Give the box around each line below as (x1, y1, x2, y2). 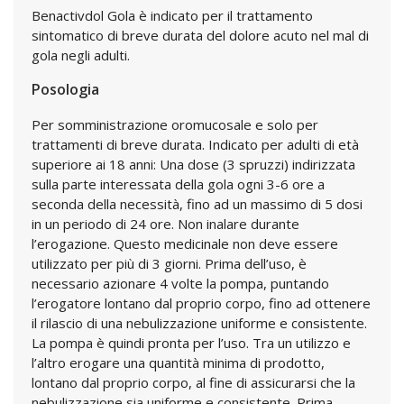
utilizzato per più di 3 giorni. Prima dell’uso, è (32, 254, 307, 272)
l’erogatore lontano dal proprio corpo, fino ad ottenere (32, 294, 371, 312)
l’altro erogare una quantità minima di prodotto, (32, 353, 325, 372)
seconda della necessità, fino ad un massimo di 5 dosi (32, 195, 363, 213)
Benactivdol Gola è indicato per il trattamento (32, 6, 313, 24)
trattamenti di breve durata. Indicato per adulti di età (32, 135, 359, 153)
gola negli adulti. (32, 46, 130, 64)
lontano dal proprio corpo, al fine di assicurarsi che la (32, 373, 355, 391)
